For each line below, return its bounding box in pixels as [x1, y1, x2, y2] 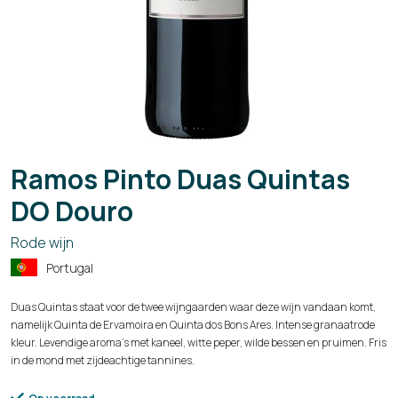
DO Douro [11, 192, 133, 229]
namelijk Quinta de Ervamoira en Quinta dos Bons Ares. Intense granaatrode [11, 316, 375, 332]
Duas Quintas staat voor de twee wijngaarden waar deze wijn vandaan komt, [11, 298, 376, 314]
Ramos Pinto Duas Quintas [11, 160, 350, 197]
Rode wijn [11, 232, 74, 252]
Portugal [46, 259, 93, 276]
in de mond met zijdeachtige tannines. [11, 352, 195, 368]
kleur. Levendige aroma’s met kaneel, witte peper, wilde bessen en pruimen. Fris [11, 334, 386, 350]
